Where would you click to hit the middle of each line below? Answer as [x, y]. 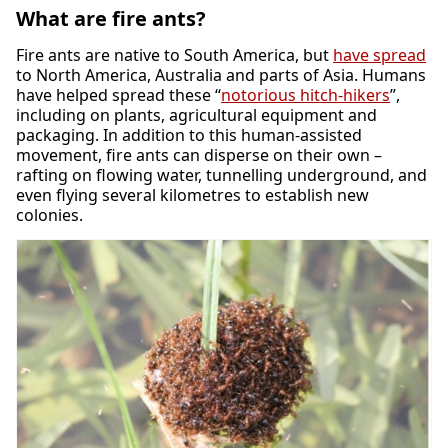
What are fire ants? [111, 18]
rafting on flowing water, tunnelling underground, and [221, 175]
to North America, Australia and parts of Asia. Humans [221, 75]
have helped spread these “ [118, 95]
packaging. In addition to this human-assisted [189, 135]
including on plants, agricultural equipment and [196, 115]
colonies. [49, 215]
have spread [379, 55]
